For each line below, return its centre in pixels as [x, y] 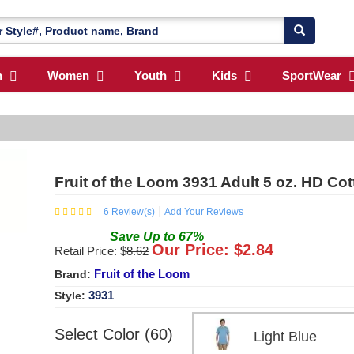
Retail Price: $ [90, 250]
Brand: [74, 274]
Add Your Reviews [204, 211]
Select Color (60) [114, 334]
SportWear [312, 76]
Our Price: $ [197, 249]
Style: [72, 295]
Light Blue [287, 336]
